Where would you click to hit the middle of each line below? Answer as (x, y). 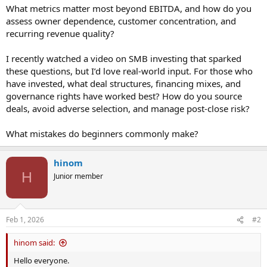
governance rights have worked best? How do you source (124, 96)
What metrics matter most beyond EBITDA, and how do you (129, 8)
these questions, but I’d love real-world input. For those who (129, 71)
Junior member (78, 176)
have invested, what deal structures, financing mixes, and (123, 83)
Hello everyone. (41, 260)
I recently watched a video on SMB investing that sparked (124, 58)
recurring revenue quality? (60, 33)
